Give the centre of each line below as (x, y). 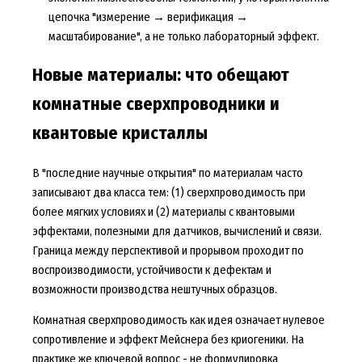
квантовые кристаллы (120, 134)
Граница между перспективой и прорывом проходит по (168, 250)
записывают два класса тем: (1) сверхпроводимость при (168, 192)
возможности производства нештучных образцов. (154, 289)
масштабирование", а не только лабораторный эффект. (183, 37)
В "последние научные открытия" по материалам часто (167, 173)
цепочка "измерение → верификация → (148, 17)
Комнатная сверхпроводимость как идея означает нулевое (178, 320)
